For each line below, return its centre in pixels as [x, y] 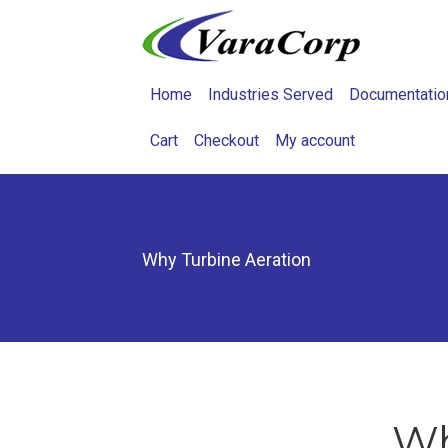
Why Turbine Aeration [226, 259]
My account [315, 140]
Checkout [226, 140]
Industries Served [270, 94]
